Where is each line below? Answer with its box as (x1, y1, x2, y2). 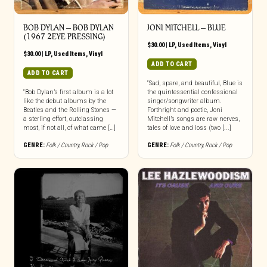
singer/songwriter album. (147, 97, 222, 105)
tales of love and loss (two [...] (147, 124, 231, 132)
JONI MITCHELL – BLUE (147, 23, 226, 32)
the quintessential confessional (147, 88, 238, 96)
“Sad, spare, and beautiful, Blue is (147, 79, 243, 87)
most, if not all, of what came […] (23, 124, 116, 132)
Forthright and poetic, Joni (147, 106, 222, 114)
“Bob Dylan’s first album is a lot (23, 88, 113, 96)
